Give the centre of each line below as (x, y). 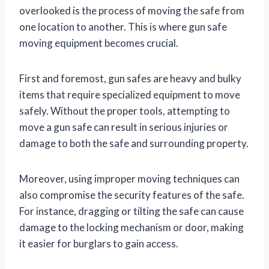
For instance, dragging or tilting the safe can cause (131, 211)
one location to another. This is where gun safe (123, 26)
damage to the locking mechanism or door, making (131, 227)
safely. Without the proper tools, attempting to (125, 110)
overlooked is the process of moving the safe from (132, 10)
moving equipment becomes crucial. (99, 43)
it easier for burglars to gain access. (99, 243)
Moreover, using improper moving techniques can (129, 178)
